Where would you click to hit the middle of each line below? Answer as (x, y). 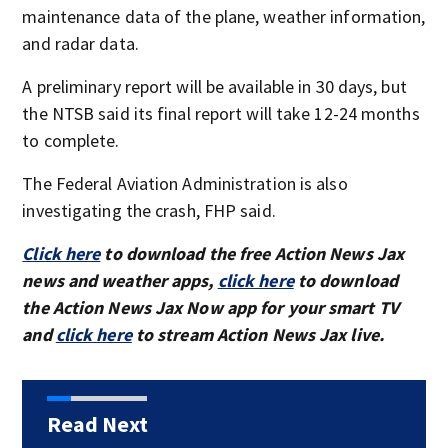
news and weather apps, (120, 280)
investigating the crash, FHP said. (149, 210)
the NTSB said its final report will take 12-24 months (221, 113)
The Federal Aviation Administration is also (185, 183)
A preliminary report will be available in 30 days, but (214, 86)
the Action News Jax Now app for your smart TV (210, 307)
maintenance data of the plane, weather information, (224, 16)
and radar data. (80, 43)
